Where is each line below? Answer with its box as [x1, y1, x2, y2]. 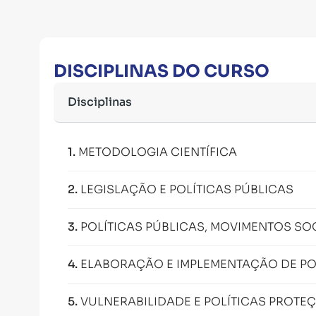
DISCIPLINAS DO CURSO [54, 61, 269, 82]
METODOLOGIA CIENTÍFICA [78, 145, 237, 159]
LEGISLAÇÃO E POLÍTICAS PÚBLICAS [80, 182, 293, 197]
